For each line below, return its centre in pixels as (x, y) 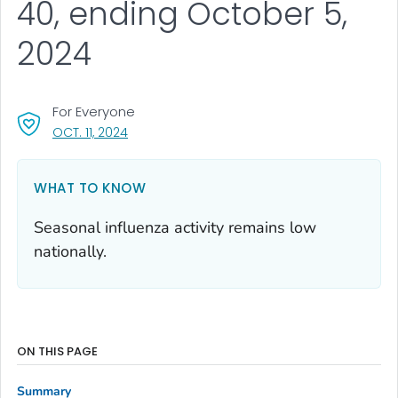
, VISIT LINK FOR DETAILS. (195, 131)
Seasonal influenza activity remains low (175, 227)
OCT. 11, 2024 (90, 132)
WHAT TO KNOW (90, 187)
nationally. (70, 251)
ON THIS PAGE (57, 351)
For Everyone (94, 111)
